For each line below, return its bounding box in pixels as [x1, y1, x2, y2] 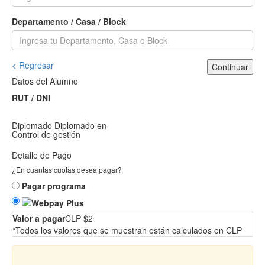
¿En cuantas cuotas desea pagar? [12, 164, 122, 175]
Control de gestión [12, 128, 80, 141]
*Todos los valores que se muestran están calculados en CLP [12, 224, 242, 236]
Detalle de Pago [12, 149, 72, 161]
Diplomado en [54, 119, 106, 132]
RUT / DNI [12, 92, 50, 104]
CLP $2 [65, 212, 93, 224]
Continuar [212, 61, 248, 73]
